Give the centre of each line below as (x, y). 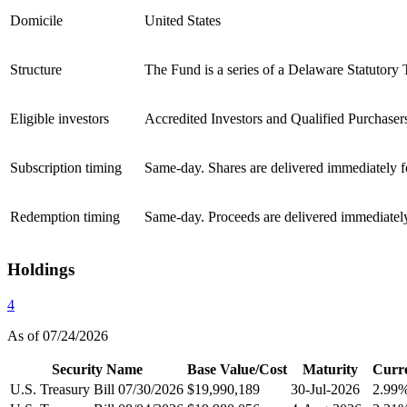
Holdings (41, 270)
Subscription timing (66, 168)
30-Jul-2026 (325, 389)
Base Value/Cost (237, 369)
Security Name (97, 369)
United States (183, 21)
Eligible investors (60, 119)
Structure (36, 70)
